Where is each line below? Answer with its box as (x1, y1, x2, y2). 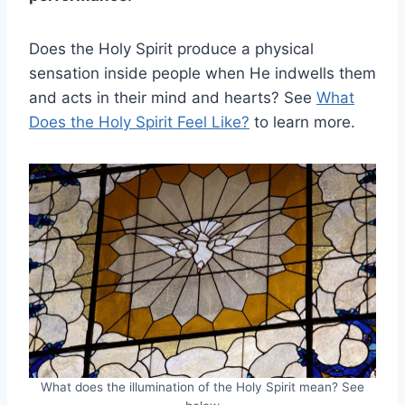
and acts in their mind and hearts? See (29, 88, 316, 107)
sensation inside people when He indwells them (29, 63, 376, 82)
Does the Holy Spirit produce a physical (29, 39, 314, 58)
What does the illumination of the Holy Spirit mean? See (41, 379, 364, 394)
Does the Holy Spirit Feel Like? (29, 112, 250, 131)
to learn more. (250, 112, 355, 131)
